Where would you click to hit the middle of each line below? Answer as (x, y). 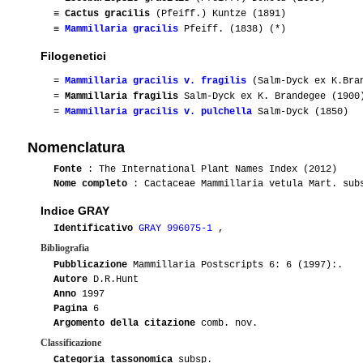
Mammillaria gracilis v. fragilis (156, 81)
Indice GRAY (75, 211)
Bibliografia (65, 248)
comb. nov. (226, 324)
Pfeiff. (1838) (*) (232, 30)
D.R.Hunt (113, 280)
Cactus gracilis (107, 14)
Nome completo (90, 184)
